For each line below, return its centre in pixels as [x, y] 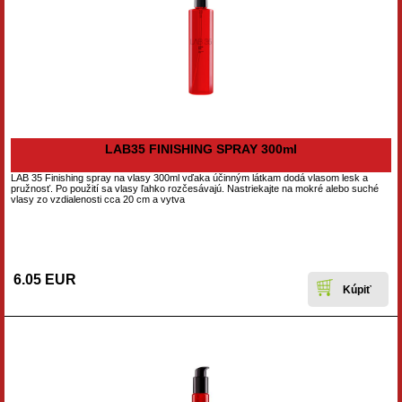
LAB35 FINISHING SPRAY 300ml [201, 149]
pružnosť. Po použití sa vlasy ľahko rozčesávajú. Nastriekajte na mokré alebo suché [195, 188]
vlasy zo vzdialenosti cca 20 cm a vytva [98, 199]
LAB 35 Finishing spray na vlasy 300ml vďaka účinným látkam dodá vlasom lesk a [189, 178]
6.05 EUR [47, 280]
